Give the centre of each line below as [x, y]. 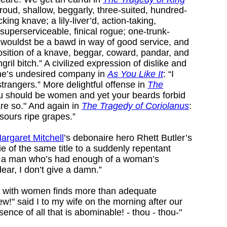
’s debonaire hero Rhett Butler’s [128, 138]
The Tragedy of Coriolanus [135, 106]
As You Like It [135, 74]
